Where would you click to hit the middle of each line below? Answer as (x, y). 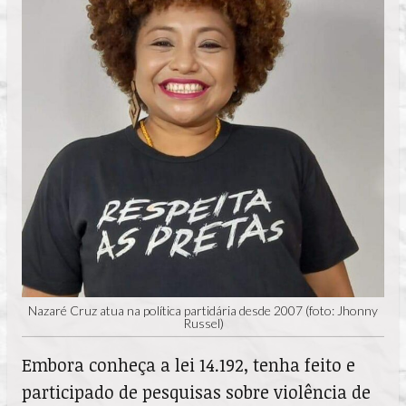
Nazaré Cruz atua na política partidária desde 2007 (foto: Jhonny (203, 310)
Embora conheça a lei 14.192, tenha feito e (188, 364)
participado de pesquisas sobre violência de (196, 391)
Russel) (203, 323)
